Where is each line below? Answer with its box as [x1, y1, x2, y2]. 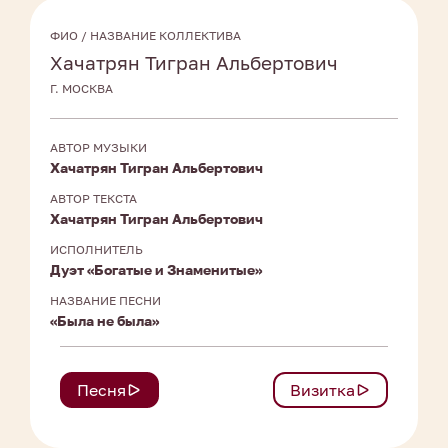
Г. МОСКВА [50, 81, 113, 97]
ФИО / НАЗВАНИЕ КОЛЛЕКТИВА [50, 28, 241, 44]
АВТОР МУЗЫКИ [50, 140, 147, 156]
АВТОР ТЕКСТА [50, 191, 137, 207]
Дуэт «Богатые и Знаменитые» [50, 261, 262, 279]
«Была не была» [50, 312, 159, 330]
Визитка [290, 380, 355, 401]
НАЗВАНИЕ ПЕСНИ [50, 293, 161, 309]
